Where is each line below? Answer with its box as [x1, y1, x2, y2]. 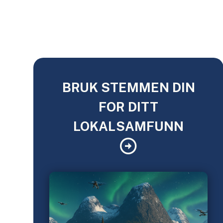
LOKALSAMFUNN [73, 118, 184, 134]
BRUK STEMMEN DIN [62, 80, 195, 96]
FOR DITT [99, 99, 159, 115]
